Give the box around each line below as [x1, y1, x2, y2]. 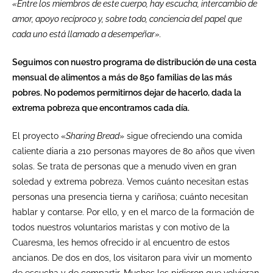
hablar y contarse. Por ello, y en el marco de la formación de [12, 207, 254, 217]
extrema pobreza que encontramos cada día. [12, 102, 190, 113]
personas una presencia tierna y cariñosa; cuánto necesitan [12, 191, 248, 202]
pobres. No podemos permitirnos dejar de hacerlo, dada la [12, 87, 241, 97]
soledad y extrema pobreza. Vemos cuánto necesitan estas [12, 176, 249, 186]
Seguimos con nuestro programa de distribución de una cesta [12, 57, 257, 67]
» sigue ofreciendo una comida [119, 130, 243, 141]
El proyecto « [12, 130, 66, 141]
